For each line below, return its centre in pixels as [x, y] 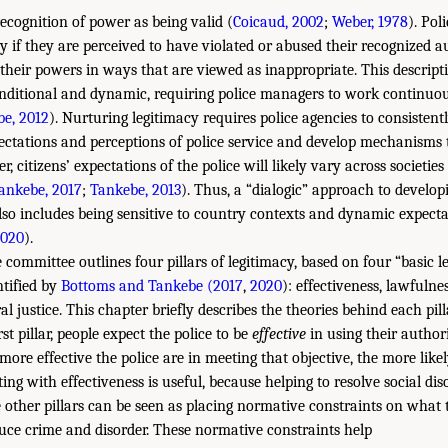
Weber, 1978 [370, 21]
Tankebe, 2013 [135, 189]
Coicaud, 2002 [278, 21]
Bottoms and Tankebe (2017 [152, 285]
